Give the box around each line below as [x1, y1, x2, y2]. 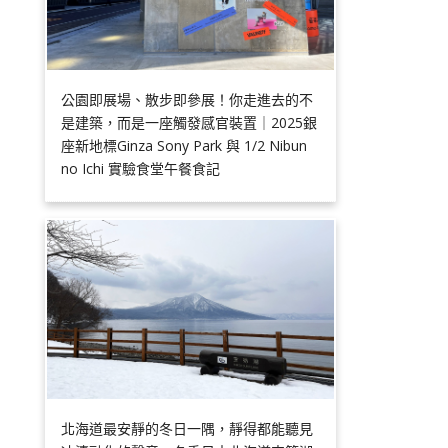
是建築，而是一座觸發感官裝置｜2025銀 [61, 112, 318, 132]
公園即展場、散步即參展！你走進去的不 [61, 89, 314, 109]
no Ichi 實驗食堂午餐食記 [61, 158, 221, 178]
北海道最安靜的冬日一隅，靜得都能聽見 [61, 419, 314, 439]
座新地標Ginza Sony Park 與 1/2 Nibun [61, 135, 308, 155]
